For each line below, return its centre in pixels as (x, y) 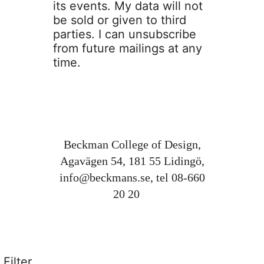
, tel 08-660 (177, 177)
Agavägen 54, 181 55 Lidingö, (132, 161)
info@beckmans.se (105, 177)
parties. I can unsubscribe (124, 34)
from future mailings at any (127, 48)
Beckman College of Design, (132, 144)
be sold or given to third (119, 20)
